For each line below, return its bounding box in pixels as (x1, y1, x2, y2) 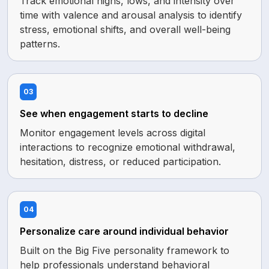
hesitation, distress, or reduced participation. (20, 156, 221, 168)
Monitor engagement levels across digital (20, 127, 205, 139)
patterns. (20, 38, 60, 50)
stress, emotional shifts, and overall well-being (20, 23, 231, 35)
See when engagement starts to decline (20, 107, 208, 119)
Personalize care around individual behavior (20, 225, 229, 237)
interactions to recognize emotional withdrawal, (20, 141, 235, 153)
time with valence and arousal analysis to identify (20, 9, 242, 21)
